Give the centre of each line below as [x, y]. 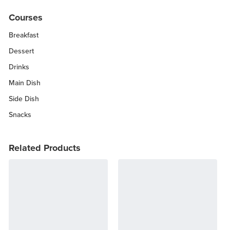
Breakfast [24, 35]
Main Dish [25, 83]
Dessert [21, 51]
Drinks [19, 67]
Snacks [20, 114]
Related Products [45, 148]
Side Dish [24, 99]
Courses [26, 17]
